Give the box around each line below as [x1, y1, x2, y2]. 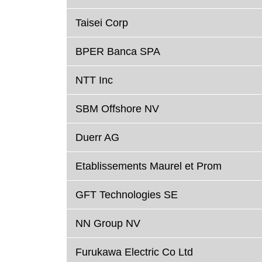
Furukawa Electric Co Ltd [75, 246, 193, 258]
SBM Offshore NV [75, 103, 159, 115]
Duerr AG [75, 132, 119, 144]
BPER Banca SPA [75, 46, 160, 58]
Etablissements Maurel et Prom [75, 160, 222, 173]
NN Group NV [75, 218, 140, 230]
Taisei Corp [75, 17, 128, 29]
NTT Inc [75, 74, 113, 87]
